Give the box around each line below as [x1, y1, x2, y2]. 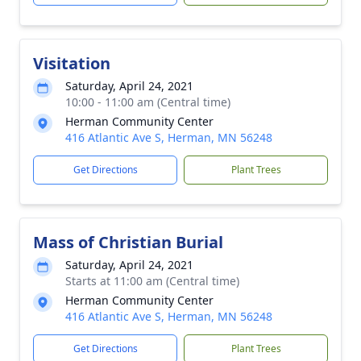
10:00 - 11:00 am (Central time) [65, 94, 230, 110]
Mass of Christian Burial [33, 231, 223, 253]
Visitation [33, 52, 110, 74]
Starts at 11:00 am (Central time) [65, 273, 239, 288]
